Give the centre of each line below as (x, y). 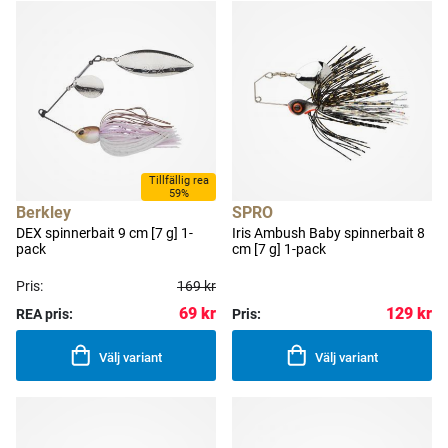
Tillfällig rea (178, 180)
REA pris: (44, 313)
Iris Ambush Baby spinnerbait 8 (328, 232)
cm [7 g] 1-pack (279, 248)
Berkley (43, 212)
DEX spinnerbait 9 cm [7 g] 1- (104, 232)
